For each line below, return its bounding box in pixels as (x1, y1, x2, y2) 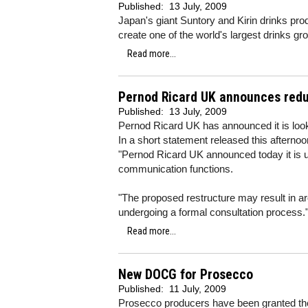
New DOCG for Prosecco (118, 267, 253, 283)
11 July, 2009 (169, 283, 226, 294)
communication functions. (118, 163, 233, 175)
